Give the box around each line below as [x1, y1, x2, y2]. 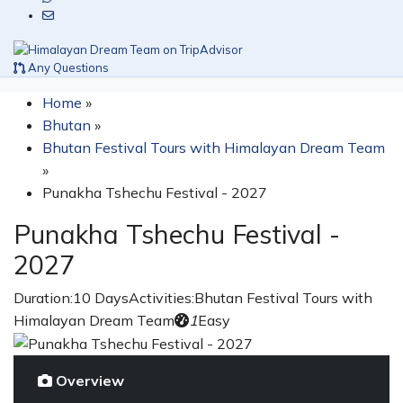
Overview [56, 372, 124, 390]
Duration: [13, 288, 73, 307]
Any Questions [25, 59, 109, 75]
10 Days [73, 288, 129, 307]
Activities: [129, 288, 194, 307]
